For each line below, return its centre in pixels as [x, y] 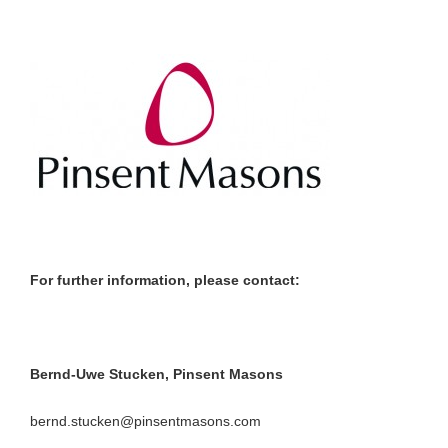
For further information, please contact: [165, 280]
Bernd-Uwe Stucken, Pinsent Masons [156, 374]
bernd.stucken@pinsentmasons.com [145, 421]
